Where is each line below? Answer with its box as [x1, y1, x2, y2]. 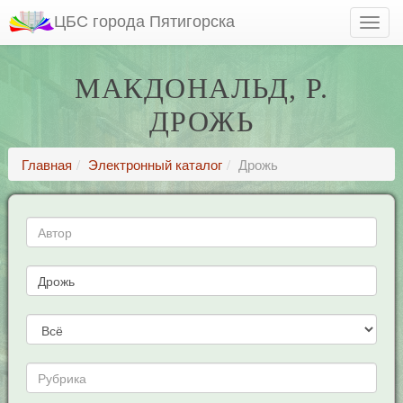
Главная [21, 155, 72, 174]
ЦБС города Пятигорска [54, 8, 235, 31]
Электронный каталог [87, 155, 222, 174]
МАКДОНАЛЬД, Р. [75, 72, 328, 104]
